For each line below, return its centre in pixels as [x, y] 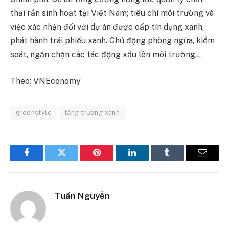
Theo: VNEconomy [45, 81]
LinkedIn [148, 160]
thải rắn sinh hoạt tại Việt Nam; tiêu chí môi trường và [112, 13]
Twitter [74, 160]
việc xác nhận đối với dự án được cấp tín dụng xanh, [107, 27]
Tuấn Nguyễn [82, 196]
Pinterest [112, 160]
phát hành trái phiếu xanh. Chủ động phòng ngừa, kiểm [112, 41]
